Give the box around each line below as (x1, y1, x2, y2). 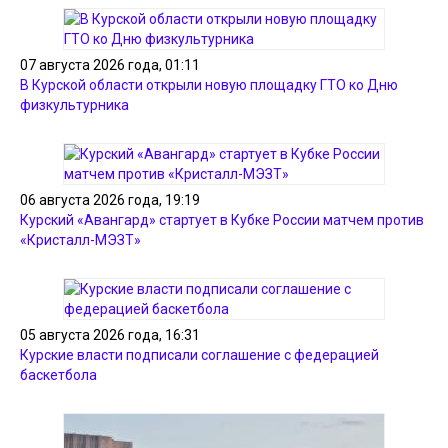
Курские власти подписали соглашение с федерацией (20, 347, 379, 363)
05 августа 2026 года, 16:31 (20, 327, 200, 343)
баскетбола (20, 367, 97, 383)
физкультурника (20, 97, 129, 113)
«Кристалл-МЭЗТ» (20, 232, 141, 248)
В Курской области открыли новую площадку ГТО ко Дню (20, 77, 398, 93)
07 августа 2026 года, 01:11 (20, 57, 200, 73)
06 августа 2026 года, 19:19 (20, 192, 200, 208)
